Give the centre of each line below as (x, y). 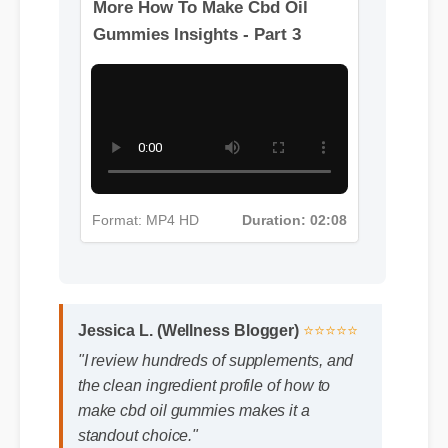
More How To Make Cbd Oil (212, 109)
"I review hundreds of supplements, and (219, 396)
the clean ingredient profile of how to (207, 421)
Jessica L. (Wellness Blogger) (191, 365)
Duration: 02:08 (306, 303)
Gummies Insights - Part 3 (208, 138)
